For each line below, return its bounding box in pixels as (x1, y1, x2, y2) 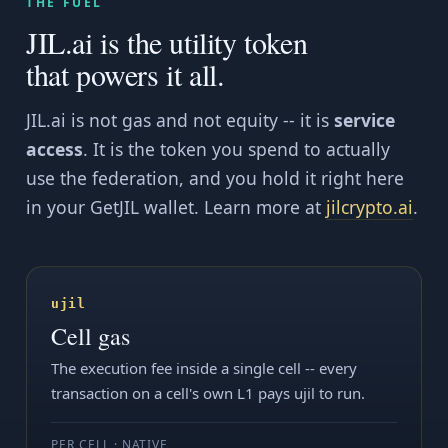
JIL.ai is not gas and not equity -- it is (26, 108, 334, 132)
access (26, 137, 83, 161)
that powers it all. (26, 54, 225, 94)
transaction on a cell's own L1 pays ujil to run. (51, 383, 365, 403)
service (334, 108, 395, 132)
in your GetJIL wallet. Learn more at (26, 195, 326, 219)
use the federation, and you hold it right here (26, 166, 404, 190)
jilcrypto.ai (326, 195, 413, 219)
